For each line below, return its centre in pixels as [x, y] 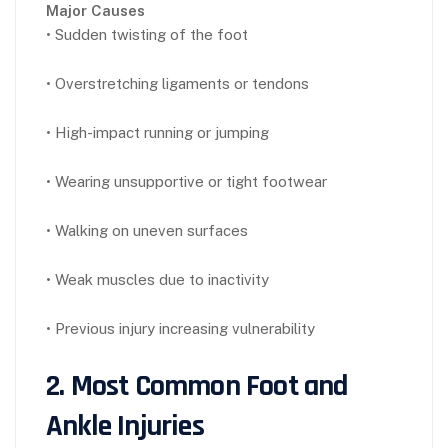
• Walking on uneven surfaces [147, 230]
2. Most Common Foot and [197, 385]
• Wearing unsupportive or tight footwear [186, 181]
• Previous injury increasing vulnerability [180, 328]
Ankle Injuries [125, 425]
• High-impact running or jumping [157, 132]
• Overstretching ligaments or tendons [177, 83]
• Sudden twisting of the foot [147, 34]
